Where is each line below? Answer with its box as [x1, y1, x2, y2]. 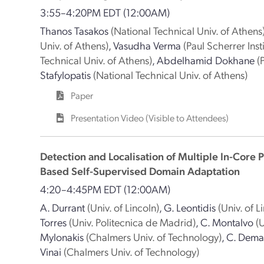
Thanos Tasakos [40, 24, 109, 37]
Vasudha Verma [113, 38, 181, 52]
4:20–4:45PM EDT [40, 182, 124, 196]
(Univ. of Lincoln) [87, 200, 160, 214]
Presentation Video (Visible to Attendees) [71, 111, 229, 124]
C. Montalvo [200, 215, 254, 229]
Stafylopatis [40, 68, 91, 81]
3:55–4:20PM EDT [40, 5, 124, 19]
